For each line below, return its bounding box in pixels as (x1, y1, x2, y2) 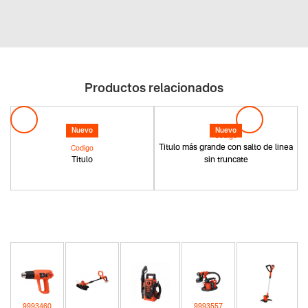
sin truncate (203, 156, 248, 165)
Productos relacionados (85, 82, 223, 96)
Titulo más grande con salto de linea (159, 144, 293, 153)
